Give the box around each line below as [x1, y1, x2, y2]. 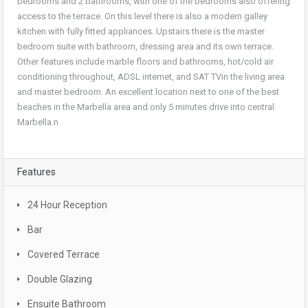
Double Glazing [27, 274, 92, 285]
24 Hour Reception [27, 199, 107, 211]
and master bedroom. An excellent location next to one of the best [17, 87, 279, 98]
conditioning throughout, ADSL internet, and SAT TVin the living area [17, 71, 285, 82]
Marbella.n [17, 117, 58, 128]
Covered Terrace [27, 249, 100, 261]
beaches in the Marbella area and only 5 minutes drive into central [17, 102, 274, 113]
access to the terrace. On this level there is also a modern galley [17, 11, 267, 22]
